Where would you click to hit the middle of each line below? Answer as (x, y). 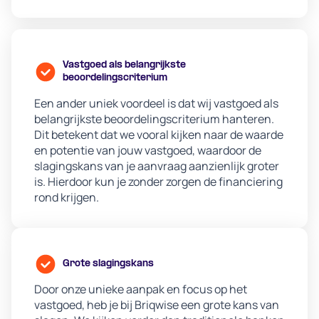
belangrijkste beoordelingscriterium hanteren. (154, 119)
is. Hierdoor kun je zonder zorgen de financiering (158, 182)
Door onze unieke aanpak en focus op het (141, 289)
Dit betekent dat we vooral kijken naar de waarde (159, 135)
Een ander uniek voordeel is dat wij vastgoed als (156, 104)
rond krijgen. (67, 198)
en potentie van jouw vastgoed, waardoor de (148, 151)
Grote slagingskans (108, 264)
